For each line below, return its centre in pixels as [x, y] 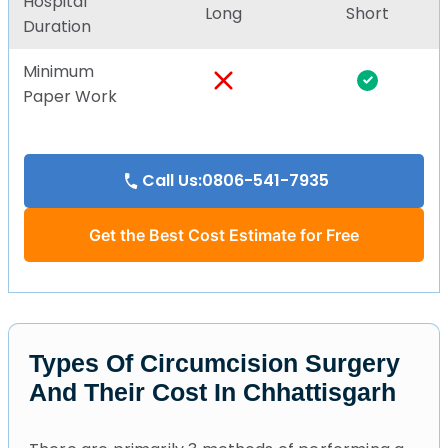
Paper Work [70, 96]
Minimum [58, 71]
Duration [57, 26]
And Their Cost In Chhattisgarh [212, 391]
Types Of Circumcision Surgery [214, 362]
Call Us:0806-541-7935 [235, 180]
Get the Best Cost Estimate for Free [224, 234]
